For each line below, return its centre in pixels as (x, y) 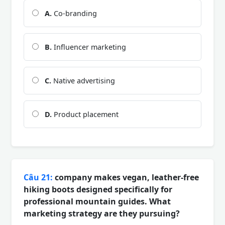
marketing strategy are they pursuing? (102, 213)
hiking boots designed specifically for (98, 189)
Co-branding (74, 13)
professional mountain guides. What (97, 201)
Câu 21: (38, 177)
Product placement (85, 114)
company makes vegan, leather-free (126, 177)
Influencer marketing (89, 47)
